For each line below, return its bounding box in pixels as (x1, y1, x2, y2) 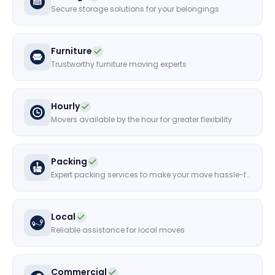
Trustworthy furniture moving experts (51, 59, 187, 70)
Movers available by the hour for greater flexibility (51, 114, 232, 125)
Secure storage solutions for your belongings (51, 4, 219, 15)
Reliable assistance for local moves (51, 225, 185, 236)
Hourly (51, 100, 80, 113)
